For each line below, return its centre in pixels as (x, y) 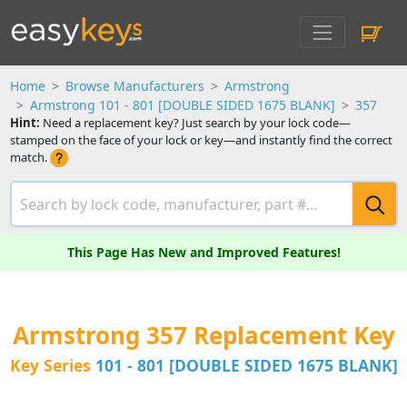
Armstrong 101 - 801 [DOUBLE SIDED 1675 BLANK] (182, 105)
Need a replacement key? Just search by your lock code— (195, 123)
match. (30, 157)
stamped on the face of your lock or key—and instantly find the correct (201, 140)
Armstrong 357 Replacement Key (203, 336)
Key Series (50, 366)
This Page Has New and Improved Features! (203, 253)
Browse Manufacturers (134, 86)
